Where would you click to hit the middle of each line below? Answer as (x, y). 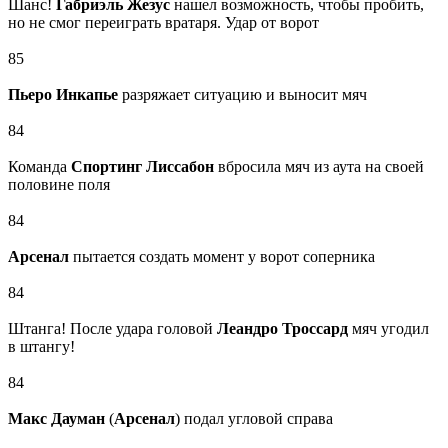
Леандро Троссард (282, 329)
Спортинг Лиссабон (142, 167)
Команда (39, 167)
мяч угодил (388, 329)
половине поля (59, 185)
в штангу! (41, 347)
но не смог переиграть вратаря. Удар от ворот (163, 23)
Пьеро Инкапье (63, 95)
